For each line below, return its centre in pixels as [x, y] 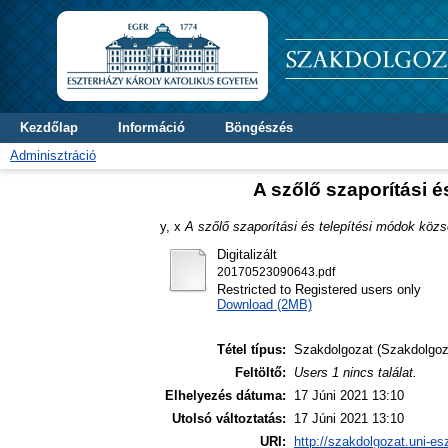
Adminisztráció [53, 155]
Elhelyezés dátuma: [225, 396]
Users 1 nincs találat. [355, 373]
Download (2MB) [264, 304]
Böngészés [259, 127]
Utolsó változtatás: [229, 419]
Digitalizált [246, 254]
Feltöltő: [260, 373]
